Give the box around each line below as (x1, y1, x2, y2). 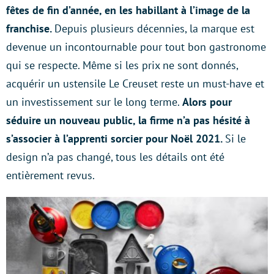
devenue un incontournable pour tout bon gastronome (6, 40, 266, 54)
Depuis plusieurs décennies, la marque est (54, 21, 254, 35)
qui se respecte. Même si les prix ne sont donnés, (6, 58, 238, 72)
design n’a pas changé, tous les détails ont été (6, 150, 224, 164)
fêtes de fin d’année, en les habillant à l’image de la (6, 3, 250, 17)
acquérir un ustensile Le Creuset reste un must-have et (6, 76, 264, 91)
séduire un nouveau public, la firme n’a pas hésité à (6, 113, 250, 127)
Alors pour (182, 95, 232, 109)
